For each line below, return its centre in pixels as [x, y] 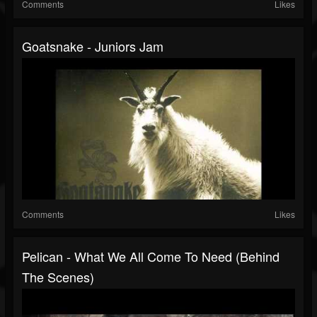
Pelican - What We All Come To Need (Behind [151, 257]
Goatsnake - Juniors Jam [93, 46]
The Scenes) [58, 277]
